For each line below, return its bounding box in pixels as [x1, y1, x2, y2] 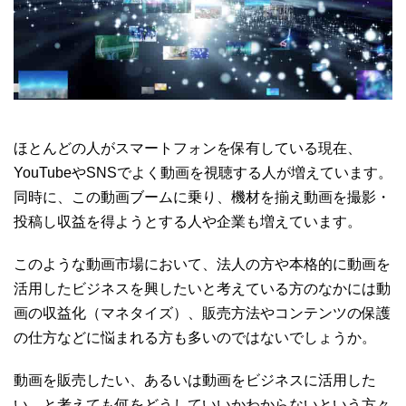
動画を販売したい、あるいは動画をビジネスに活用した [14, 372, 376, 388]
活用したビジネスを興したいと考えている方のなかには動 [14, 280, 391, 296]
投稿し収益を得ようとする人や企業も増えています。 [14, 213, 362, 229]
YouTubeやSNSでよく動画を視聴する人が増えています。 [14, 164, 392, 180]
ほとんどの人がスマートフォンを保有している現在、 [14, 140, 362, 156]
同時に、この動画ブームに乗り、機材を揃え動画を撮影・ [14, 188, 391, 205]
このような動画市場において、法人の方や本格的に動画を [14, 256, 391, 272]
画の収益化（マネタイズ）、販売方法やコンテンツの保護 [14, 304, 391, 321]
